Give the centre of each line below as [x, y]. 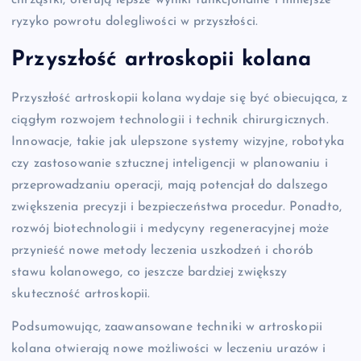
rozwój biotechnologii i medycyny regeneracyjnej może [170, 228]
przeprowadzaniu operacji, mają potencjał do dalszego [170, 185]
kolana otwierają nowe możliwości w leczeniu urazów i [169, 349]
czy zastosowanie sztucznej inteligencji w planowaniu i [170, 163]
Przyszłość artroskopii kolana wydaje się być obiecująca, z [180, 98]
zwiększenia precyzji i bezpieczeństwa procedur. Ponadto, [176, 207]
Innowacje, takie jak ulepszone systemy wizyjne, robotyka [178, 141]
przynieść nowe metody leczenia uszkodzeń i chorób [162, 250]
